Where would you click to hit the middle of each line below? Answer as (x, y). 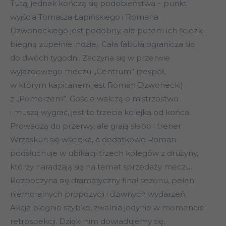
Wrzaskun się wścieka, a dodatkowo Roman (93, 140)
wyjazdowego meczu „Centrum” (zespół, (88, 72)
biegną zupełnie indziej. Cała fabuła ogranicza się (102, 44)
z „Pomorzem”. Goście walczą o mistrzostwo (94, 99)
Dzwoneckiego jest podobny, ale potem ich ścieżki (107, 31)
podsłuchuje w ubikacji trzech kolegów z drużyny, (104, 153)
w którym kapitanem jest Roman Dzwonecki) (97, 85)
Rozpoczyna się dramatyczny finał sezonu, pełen (102, 181)
